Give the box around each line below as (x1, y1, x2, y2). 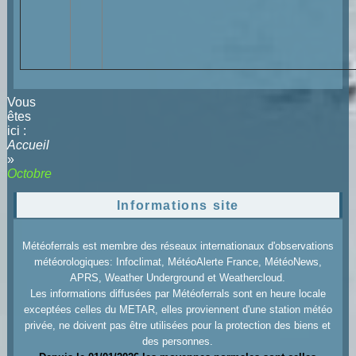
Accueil (6, 138, 49, 153)
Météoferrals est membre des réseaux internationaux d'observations (21, 240, 334, 253)
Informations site (116, 199, 240, 213)
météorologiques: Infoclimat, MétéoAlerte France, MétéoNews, (33, 256, 322, 269)
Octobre (6, 167, 52, 181)
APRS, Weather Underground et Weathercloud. (70, 272, 286, 284)
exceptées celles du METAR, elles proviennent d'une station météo (23, 304, 332, 316)
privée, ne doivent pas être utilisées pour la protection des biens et (25, 319, 331, 332)
